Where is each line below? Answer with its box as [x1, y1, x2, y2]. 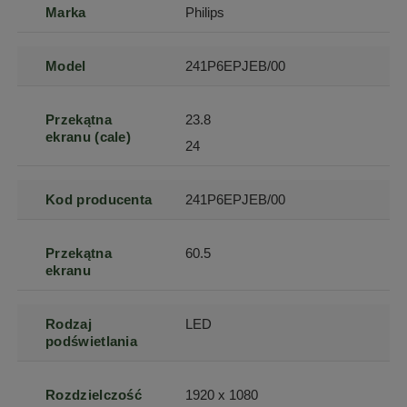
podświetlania [45, 333, 138, 349]
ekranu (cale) [45, 128, 132, 144]
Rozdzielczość [45, 386, 143, 402]
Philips [185, 4, 225, 20]
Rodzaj [45, 315, 92, 332]
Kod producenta [45, 191, 153, 207]
